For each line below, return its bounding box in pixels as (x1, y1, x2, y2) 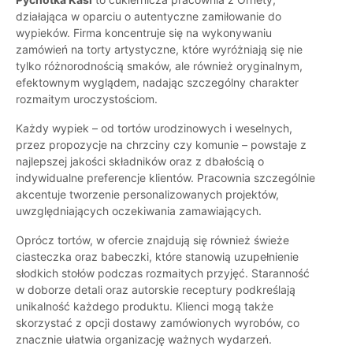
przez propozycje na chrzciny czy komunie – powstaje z (16, 138, 307, 152)
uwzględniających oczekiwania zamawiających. (16, 204, 262, 218)
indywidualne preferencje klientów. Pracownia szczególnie (16, 171, 315, 185)
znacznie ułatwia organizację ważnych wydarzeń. (16, 333, 272, 347)
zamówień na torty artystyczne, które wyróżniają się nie (16, 43, 303, 57)
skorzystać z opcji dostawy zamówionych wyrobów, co (16, 316, 299, 330)
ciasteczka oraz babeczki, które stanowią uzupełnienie (16, 250, 299, 264)
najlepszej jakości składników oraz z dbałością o (16, 154, 264, 169)
